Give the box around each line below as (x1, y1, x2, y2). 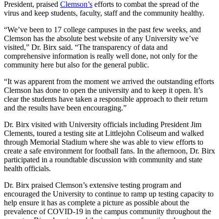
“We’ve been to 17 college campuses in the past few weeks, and (4, 25, 201, 34)
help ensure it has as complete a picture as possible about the (4, 198, 189, 207)
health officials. (4, 164, 51, 173)
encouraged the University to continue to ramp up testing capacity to (4, 189, 214, 198)
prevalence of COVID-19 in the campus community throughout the (4, 207, 211, 216)
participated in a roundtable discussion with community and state (4, 155, 202, 164)
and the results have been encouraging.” (4, 103, 127, 112)
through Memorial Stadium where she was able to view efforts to (4, 137, 203, 146)
